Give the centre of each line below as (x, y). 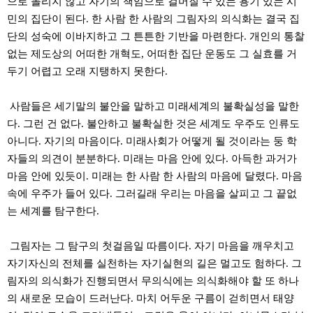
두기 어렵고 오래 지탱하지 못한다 (86, 71)
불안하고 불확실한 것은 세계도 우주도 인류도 (193, 124)
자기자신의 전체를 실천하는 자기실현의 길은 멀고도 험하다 (146, 263)
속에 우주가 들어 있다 (58, 194)
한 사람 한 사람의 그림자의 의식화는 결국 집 (196, 19)
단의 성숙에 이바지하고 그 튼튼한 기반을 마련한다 (125, 36)
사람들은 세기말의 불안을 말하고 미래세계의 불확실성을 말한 (154, 106)
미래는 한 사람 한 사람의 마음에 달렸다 (184, 176)
